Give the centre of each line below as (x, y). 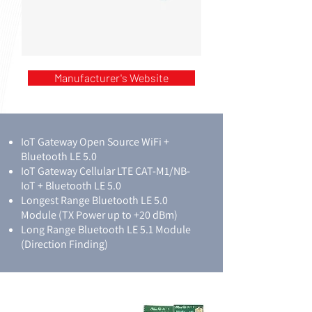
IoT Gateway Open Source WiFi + (95, 142)
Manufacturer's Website (111, 78)
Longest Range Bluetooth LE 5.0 (94, 200)
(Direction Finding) (64, 244)
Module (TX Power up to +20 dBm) (99, 215)
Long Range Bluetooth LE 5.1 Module (106, 229)
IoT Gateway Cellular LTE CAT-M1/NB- (106, 171)
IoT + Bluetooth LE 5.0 (71, 186)
